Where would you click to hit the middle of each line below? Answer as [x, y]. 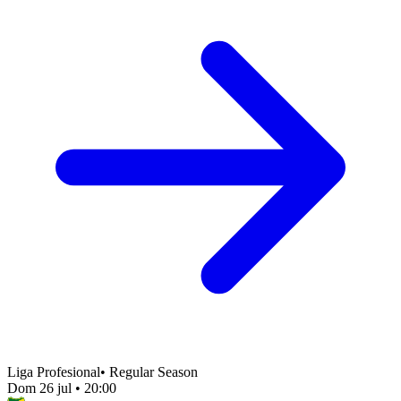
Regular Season [154, 371]
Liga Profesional [54, 371]
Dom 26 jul [39, 388]
